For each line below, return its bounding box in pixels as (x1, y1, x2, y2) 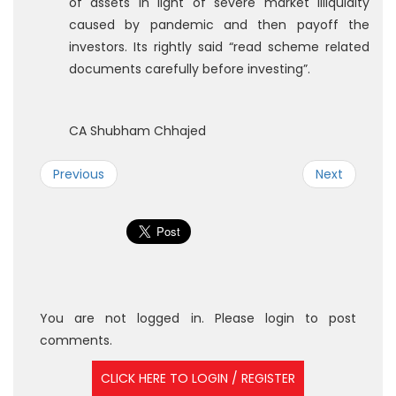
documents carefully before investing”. (69, 60, 310, 78)
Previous (53, 165, 104, 183)
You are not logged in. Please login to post (40, 309, 356, 327)
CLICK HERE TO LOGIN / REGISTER (101, 369, 295, 387)
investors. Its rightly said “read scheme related (69, 38, 369, 56)
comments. (40, 331, 112, 349)
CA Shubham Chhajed (69, 122, 206, 140)
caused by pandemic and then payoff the (69, 16, 369, 34)
